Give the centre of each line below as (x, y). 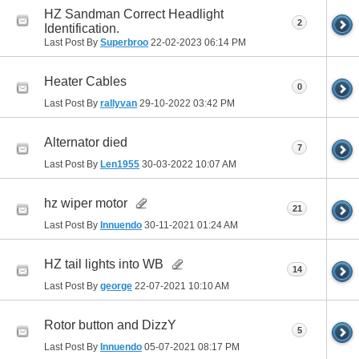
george (116, 286)
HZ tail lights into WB (104, 264)
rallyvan (119, 103)
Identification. (82, 28)
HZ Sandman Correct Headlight (134, 14)
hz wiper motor (86, 204)
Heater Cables (85, 82)
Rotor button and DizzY (110, 325)
